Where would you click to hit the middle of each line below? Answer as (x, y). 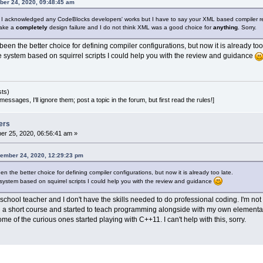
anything (225, 27)
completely (31, 27)
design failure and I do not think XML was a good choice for (130, 27)
